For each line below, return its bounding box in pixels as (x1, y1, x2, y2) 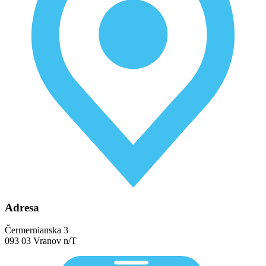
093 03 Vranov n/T (5, 236, 77, 246)
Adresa (5, 201, 39, 214)
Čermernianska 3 (5, 225, 68, 236)
